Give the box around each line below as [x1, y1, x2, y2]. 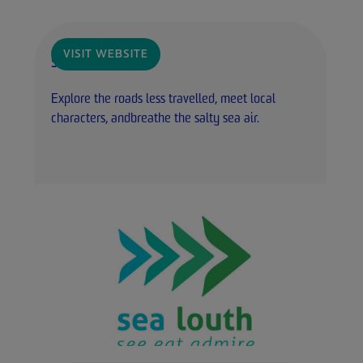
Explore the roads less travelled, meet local [51, 93, 275, 107]
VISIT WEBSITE [63, 49, 148, 62]
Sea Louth [51, 58, 105, 71]
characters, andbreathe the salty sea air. [51, 113, 259, 126]
